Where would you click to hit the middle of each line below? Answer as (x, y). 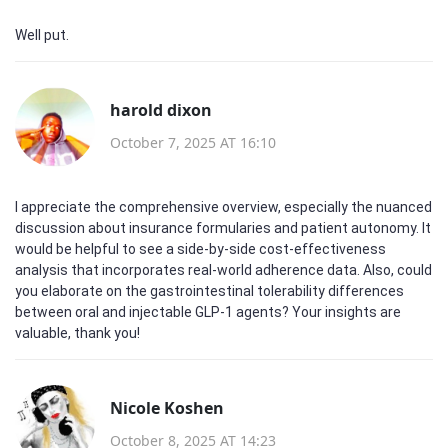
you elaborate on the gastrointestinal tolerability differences (209, 291)
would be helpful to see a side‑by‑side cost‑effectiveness (200, 249)
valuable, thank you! (77, 333)
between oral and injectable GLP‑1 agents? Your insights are (208, 312)
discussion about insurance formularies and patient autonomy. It (223, 228)
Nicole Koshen (167, 407)
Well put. (42, 35)
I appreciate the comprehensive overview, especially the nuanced (223, 207)
